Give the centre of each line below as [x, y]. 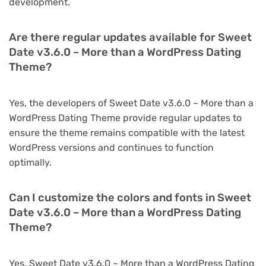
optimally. [30, 162]
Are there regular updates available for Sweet [130, 37]
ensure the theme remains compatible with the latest [127, 132]
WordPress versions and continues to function [111, 147]
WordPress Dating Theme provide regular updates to [125, 118]
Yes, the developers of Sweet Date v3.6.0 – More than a [131, 103]
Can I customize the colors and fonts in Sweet [130, 197]
